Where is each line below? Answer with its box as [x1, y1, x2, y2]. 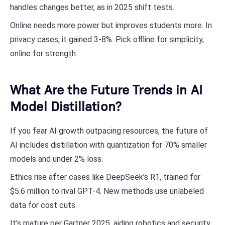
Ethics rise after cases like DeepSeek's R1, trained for [10, 172, 200, 182]
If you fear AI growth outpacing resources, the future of [10, 126, 208, 136]
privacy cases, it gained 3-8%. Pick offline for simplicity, [10, 35, 204, 44]
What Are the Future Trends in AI [10, 80, 203, 97]
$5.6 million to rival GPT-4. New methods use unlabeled [10, 186, 204, 196]
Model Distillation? [10, 97, 122, 114]
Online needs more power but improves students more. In [10, 21, 212, 30]
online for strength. [10, 49, 77, 58]
